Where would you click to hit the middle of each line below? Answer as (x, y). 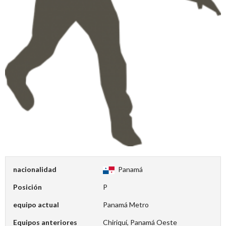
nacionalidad (35, 169)
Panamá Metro (126, 205)
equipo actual (36, 205)
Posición (27, 187)
